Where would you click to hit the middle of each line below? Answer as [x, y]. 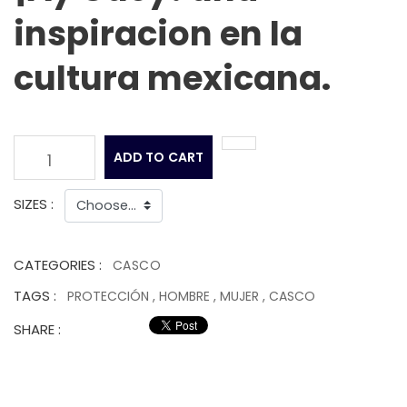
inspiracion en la [158, 34]
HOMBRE [184, 297]
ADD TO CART [159, 157]
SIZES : [34, 204]
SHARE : [37, 330]
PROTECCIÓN [110, 297]
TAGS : [35, 296]
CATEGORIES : [58, 265]
